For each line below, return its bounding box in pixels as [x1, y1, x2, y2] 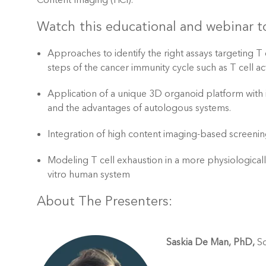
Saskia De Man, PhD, [166, 236, 255, 249]
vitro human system [47, 168, 130, 181]
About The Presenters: [37, 192, 172, 210]
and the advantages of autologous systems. [47, 102, 231, 115]
